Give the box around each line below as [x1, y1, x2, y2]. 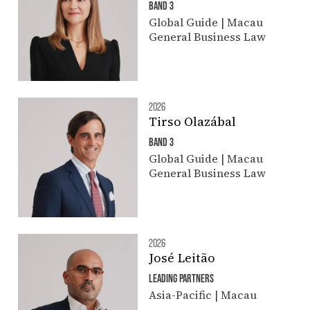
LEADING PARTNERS [148, 271, 214, 285]
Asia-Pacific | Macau [148, 287, 257, 303]
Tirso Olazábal [148, 113, 236, 131]
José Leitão [148, 249, 215, 267]
